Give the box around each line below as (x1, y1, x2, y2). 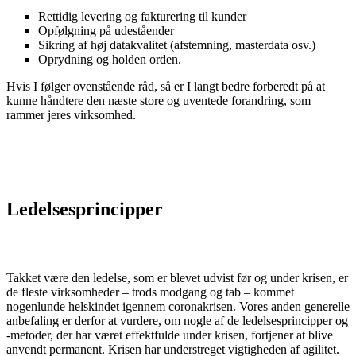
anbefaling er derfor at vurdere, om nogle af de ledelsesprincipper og (6, 313, 348, 327)
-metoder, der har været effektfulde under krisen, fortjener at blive (6, 327, 333, 342)
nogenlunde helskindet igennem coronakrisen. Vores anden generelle (6, 299, 350, 313)
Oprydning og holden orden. (38, 52, 181, 66)
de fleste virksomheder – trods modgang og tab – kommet (6, 284, 294, 299)
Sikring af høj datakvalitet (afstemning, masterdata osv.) (38, 37, 315, 52)
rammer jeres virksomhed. (6, 107, 136, 122)
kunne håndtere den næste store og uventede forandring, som (6, 93, 311, 107)
